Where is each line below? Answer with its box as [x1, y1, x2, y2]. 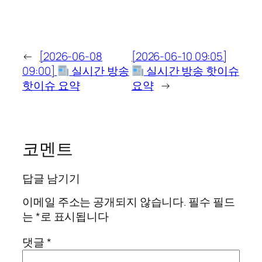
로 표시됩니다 [40, 209, 109, 225]
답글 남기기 [22, 170, 80, 186]
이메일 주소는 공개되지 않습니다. [22, 194, 187, 210]
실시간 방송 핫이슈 [143, 63, 239, 79]
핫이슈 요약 [22, 78, 80, 94]
